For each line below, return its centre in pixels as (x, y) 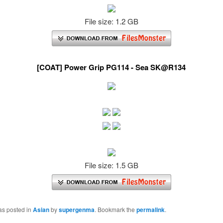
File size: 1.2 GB (111, 21)
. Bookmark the (115, 210)
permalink (150, 210)
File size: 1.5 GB (111, 165)
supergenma (76, 210)
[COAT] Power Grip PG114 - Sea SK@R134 (111, 67)
